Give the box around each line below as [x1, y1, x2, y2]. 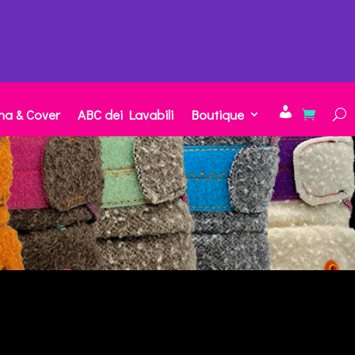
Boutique [191, 105, 244, 124]
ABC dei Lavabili [78, 105, 174, 124]
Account [277, 108, 324, 127]
